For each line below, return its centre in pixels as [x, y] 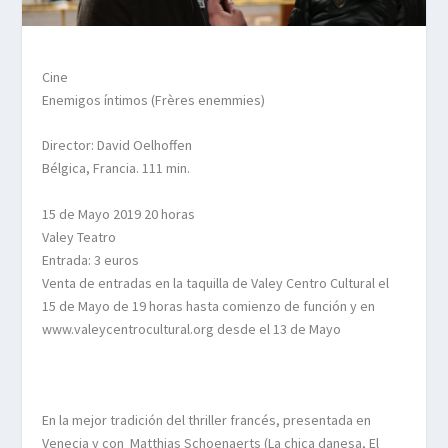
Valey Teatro [79, 236]
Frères [175, 99]
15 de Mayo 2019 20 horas [119, 213]
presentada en [326, 419]
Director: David [88, 145]
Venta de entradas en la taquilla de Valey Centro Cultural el [216, 282]
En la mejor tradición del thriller [136, 419]
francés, [255, 419]
